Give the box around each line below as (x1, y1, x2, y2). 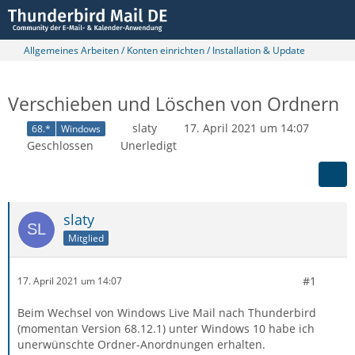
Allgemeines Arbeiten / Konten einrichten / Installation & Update (24, 44, 305, 57)
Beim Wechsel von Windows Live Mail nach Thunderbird (17, 304, 316, 320)
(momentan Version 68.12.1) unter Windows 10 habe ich (17, 320, 315, 336)
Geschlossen (27, 137, 94, 153)
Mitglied (68, 231, 104, 245)
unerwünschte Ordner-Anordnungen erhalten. (17, 336, 265, 352)
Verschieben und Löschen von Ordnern (8, 91, 339, 116)
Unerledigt (120, 137, 177, 153)
